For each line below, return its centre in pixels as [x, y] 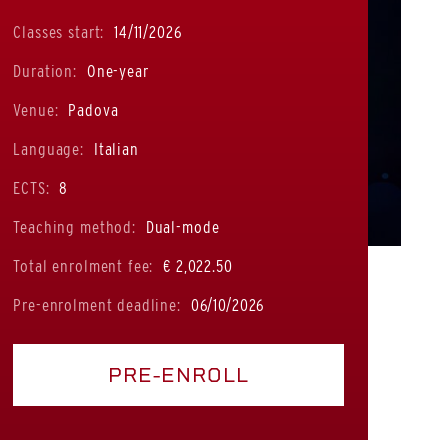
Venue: [36, 109]
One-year [115, 70]
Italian [113, 148]
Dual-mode [180, 226]
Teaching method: [74, 226]
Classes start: [59, 31]
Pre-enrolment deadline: [97, 304]
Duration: [45, 70]
